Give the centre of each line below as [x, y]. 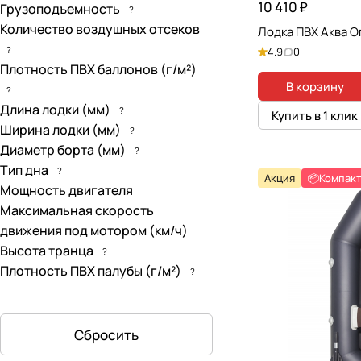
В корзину [315, 86]
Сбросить [106, 334]
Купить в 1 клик [315, 115]
